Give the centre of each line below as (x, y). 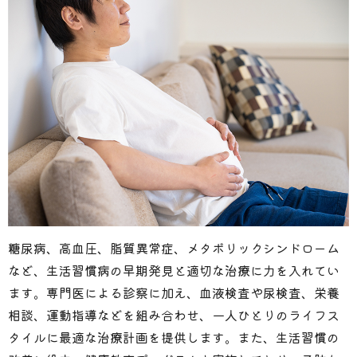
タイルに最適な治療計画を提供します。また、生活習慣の (174, 337)
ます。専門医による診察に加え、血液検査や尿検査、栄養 (174, 292)
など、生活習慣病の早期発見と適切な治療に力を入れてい (174, 270)
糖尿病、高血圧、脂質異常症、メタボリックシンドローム (174, 247)
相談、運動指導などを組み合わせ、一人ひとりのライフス (174, 314)
